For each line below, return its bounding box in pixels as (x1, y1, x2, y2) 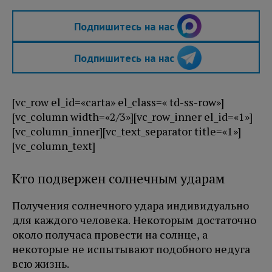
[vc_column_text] (12, 138, 95, 154)
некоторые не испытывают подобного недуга (12, 242, 250, 257)
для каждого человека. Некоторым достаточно (12, 212, 256, 228)
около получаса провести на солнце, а (12, 227, 208, 242)
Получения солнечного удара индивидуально (12, 198, 249, 213)
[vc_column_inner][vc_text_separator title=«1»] (12, 124, 241, 139)
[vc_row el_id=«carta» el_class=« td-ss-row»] (12, 95, 224, 110)
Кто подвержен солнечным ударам (12, 169, 225, 188)
